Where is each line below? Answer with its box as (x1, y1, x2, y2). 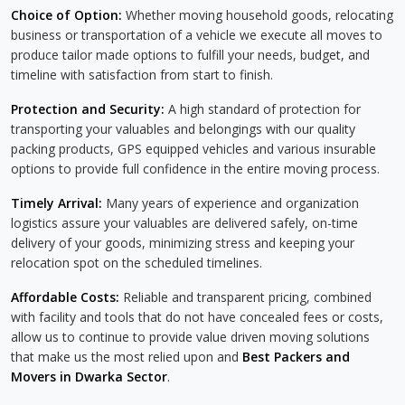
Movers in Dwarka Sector (11, 368, 167, 385)
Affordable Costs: (11, 288, 119, 306)
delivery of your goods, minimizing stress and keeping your (11, 234, 354, 251)
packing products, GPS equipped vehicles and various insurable (11, 140, 376, 157)
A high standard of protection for (165, 100, 361, 118)
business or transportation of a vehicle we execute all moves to (11, 26, 382, 43)
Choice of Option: (11, 6, 122, 24)
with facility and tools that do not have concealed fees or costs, (11, 308, 383, 325)
